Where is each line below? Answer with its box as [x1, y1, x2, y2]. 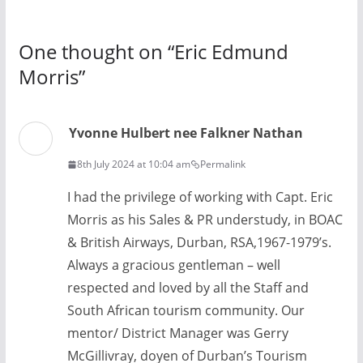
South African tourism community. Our [66, 301, 305, 319]
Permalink [199, 157, 246, 171]
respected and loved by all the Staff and [66, 279, 309, 297]
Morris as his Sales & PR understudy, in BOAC [66, 211, 343, 228]
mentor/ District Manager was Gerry [66, 324, 288, 342]
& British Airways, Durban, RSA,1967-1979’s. [66, 233, 331, 251]
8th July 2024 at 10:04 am [76, 157, 190, 171]
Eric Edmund [173, 38, 288, 65]
